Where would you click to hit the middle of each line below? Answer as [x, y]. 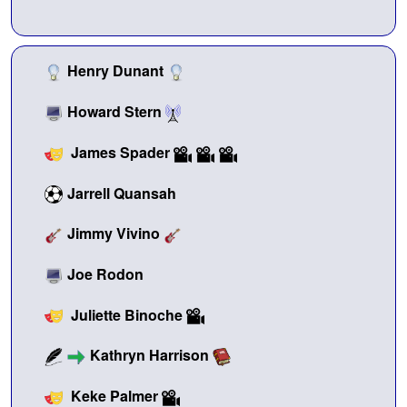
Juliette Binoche [127, 314]
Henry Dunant [115, 71]
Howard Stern [114, 111]
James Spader [120, 152]
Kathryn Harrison [149, 355]
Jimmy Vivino [114, 233]
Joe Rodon [105, 273]
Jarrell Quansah [122, 193]
